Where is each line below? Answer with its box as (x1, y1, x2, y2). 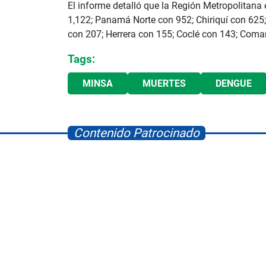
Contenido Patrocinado (74, 126, 199, 141)
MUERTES (142, 78, 186, 90)
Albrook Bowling (153, 248, 244, 263)
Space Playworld (19, 248, 111, 263)
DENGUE (216, 78, 252, 90)
